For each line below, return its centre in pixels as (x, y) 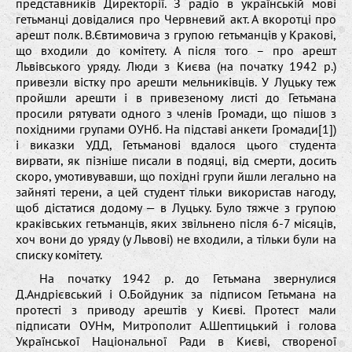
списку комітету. (59, 254)
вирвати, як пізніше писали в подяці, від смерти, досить (176, 160)
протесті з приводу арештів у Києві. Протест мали (176, 309)
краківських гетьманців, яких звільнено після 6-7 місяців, (176, 223)
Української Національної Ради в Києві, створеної (176, 341)
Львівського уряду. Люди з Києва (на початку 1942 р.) (176, 66)
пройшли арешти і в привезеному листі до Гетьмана (176, 97)
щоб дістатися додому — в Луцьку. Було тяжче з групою (176, 207)
